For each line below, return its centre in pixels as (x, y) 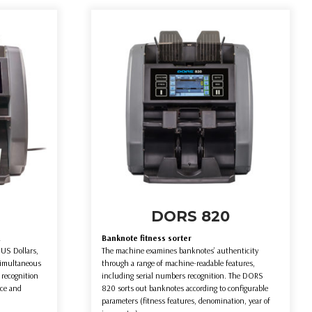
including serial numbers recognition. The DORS (183, 276)
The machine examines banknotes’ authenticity (180, 251)
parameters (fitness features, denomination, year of (186, 301)
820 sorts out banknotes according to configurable (185, 288)
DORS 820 (191, 217)
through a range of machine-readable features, (179, 263)
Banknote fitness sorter (147, 238)
